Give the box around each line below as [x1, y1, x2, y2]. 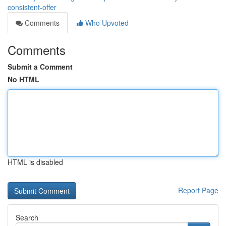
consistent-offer [8, 2, 56, 12]
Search [16, 212, 38, 222]
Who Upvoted [83, 18, 129, 28]
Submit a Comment [8, 62, 73, 72]
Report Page [178, 185, 218, 195]
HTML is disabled [8, 157, 63, 167]
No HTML [8, 74, 39, 84]
